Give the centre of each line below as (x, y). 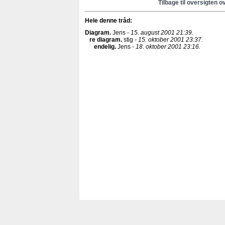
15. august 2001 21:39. (162, 32)
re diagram (105, 39)
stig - (130, 39)
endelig (104, 46)
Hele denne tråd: (108, 20)
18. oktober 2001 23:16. (168, 46)
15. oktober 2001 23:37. (171, 39)
